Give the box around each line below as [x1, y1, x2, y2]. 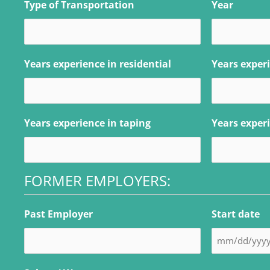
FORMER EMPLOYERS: [24, 170, 171, 190]
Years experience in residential [24, 57, 171, 71]
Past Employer [24, 207, 93, 221]
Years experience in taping [24, 116, 151, 130]
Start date [212, 207, 260, 221]
